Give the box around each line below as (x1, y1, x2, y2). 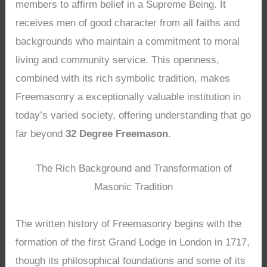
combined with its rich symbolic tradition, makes (15, 72, 231, 84)
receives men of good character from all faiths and (15, 17, 240, 29)
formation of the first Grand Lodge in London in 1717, (15, 236, 250, 248)
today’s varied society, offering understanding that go (15, 109, 252, 121)
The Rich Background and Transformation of (35, 162, 232, 174)
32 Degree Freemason (66, 128, 169, 139)
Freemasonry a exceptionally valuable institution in (15, 91, 241, 103)
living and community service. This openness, (15, 54, 220, 66)
